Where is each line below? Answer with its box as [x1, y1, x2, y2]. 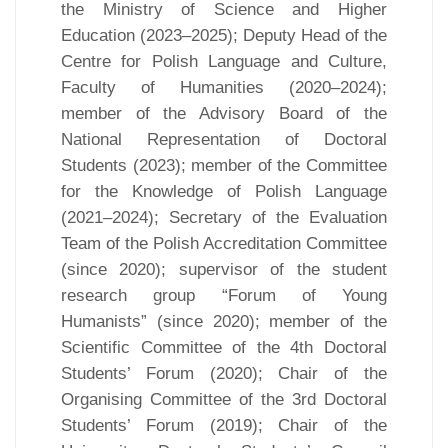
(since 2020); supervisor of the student [61, 259, 387, 279]
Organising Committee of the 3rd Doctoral [61, 389, 387, 409]
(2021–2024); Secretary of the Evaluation [61, 207, 387, 227]
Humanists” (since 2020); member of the [61, 311, 387, 331]
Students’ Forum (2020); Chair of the [61, 363, 387, 383]
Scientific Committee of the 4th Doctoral [61, 337, 387, 357]
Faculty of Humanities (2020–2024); [61, 77, 387, 97]
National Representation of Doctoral [61, 129, 387, 149]
